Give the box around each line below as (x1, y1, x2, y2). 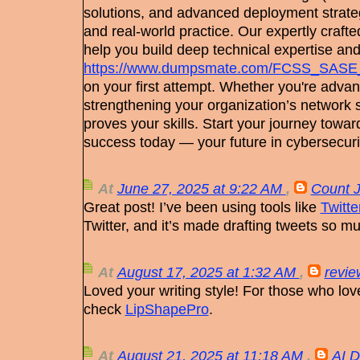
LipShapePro (125, 301, 209, 318)
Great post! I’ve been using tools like (83, 198, 321, 216)
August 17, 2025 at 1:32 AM (117, 264, 300, 281)
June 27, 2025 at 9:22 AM (117, 180, 286, 198)
